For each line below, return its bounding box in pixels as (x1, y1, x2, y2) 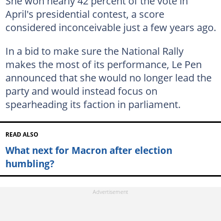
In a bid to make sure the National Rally (5, 43, 184, 58)
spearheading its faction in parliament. (5, 97, 181, 111)
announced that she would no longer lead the (5, 70, 212, 84)
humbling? (5, 156, 54, 170)
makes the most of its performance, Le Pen (5, 57, 202, 71)
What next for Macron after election (5, 143, 172, 157)
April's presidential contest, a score (5, 6, 164, 21)
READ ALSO (5, 130, 38, 138)
